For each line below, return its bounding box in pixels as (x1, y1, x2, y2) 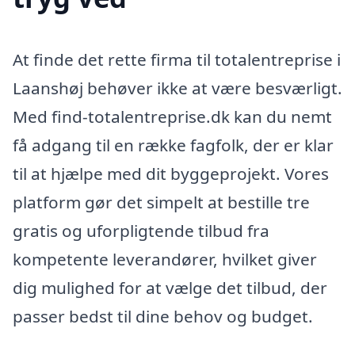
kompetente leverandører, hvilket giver (13, 248, 317, 271)
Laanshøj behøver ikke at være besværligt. (13, 77, 342, 100)
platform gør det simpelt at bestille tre (13, 191, 310, 214)
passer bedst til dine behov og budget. (13, 305, 313, 328)
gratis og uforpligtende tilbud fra (13, 219, 269, 242)
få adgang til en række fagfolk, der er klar (13, 134, 334, 157)
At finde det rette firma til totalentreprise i (13, 48, 341, 71)
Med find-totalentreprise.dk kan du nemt (13, 105, 332, 128)
